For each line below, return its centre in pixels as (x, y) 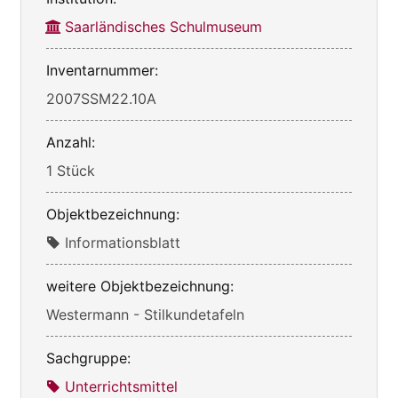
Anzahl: (71, 143)
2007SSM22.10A (101, 99)
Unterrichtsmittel (121, 387)
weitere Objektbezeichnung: (140, 287)
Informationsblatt (123, 243)
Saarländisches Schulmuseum (163, 27)
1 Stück (71, 171)
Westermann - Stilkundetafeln (145, 315)
